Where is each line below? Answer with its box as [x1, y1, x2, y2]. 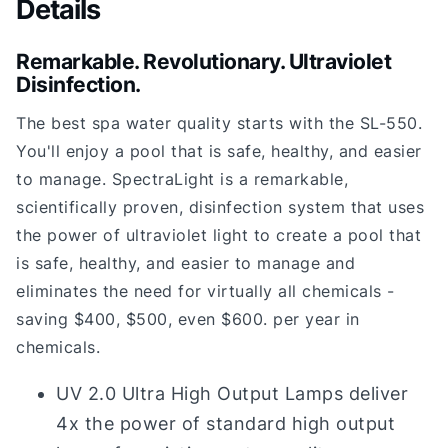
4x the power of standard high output [56, 412, 395, 434]
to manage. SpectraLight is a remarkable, [16, 168, 348, 189]
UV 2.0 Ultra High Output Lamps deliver [56, 382, 408, 404]
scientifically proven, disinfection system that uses [16, 196, 424, 217]
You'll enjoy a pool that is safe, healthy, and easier [16, 140, 422, 161]
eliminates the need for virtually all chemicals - [16, 280, 395, 301]
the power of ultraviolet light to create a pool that [16, 224, 421, 245]
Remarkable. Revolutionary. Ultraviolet [16, 49, 391, 75]
